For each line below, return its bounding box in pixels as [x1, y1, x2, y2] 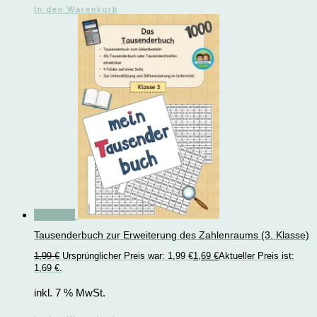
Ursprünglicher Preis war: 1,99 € [62, 250, 193, 261]
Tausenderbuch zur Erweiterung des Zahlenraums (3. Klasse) [34, 229, 309, 241]
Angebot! [34, 209, 75, 221]
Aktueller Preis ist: [219, 250, 294, 261]
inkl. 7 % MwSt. [34, 286, 105, 299]
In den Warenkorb [34, 5, 118, 14]
